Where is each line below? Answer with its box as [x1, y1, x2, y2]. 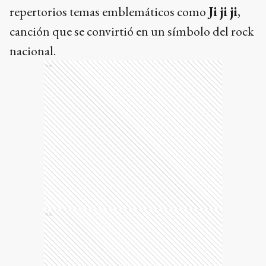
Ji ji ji [208, 3, 237, 21]
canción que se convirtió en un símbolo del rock [9, 23, 254, 40]
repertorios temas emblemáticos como [9, 3, 208, 21]
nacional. [9, 42, 56, 60]
